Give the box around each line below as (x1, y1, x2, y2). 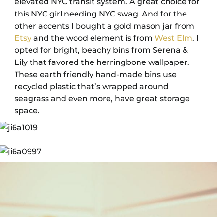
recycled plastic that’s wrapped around (15, 81, 169, 91)
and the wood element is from (31, 33, 155, 43)
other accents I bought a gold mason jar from (15, 21, 194, 31)
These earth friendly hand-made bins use (15, 69, 177, 79)
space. (15, 106, 40, 115)
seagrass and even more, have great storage (15, 93, 190, 103)
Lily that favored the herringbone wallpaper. (15, 57, 189, 67)
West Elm (155, 33, 192, 43)
